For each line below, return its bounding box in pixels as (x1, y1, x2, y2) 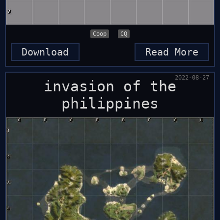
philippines (61, 95, 159, 112)
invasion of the (44, 78, 176, 95)
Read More (145, 46, 198, 58)
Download (22, 46, 69, 58)
